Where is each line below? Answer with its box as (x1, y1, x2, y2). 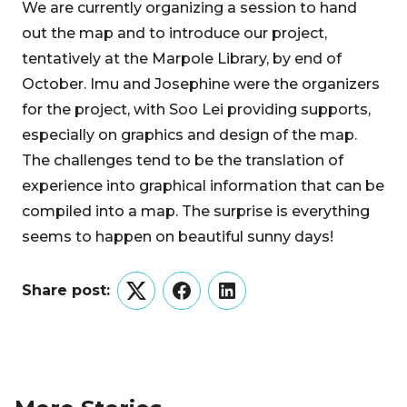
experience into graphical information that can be (22, 177, 384, 194)
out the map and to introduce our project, (22, 25, 327, 42)
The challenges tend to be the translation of (22, 152, 343, 169)
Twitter (134, 293, 188, 311)
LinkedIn (225, 293, 290, 311)
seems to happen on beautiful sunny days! (22, 228, 333, 245)
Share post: (22, 282, 110, 299)
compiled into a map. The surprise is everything (22, 203, 370, 220)
